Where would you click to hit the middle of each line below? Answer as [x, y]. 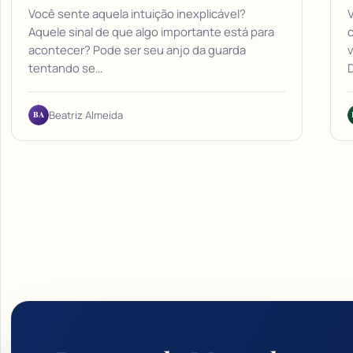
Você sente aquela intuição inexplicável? [137, 14]
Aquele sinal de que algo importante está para [151, 32]
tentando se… [65, 68]
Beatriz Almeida [85, 115]
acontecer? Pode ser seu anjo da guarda [137, 50]
